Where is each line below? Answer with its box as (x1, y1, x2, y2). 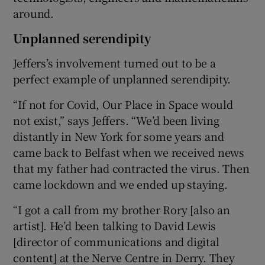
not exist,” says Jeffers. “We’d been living (13, 112, 219, 128)
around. (13, 5, 54, 21)
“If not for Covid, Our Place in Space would (13, 96, 233, 112)
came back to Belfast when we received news (13, 144, 245, 160)
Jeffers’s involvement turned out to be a (13, 54, 216, 70)
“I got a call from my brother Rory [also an (13, 201, 230, 217)
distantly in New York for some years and (13, 128, 224, 144)
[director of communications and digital (13, 233, 219, 249)
